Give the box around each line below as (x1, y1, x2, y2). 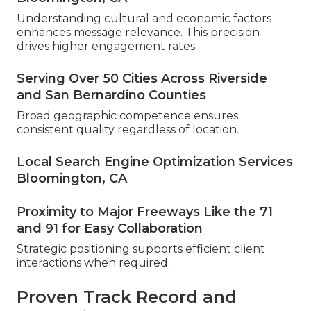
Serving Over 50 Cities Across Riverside (17, 71, 267, 87)
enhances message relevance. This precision (17, 26, 260, 40)
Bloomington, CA (17, 171, 127, 187)
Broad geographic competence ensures (17, 109, 238, 123)
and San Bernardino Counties (17, 87, 206, 103)
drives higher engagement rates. (17, 40, 197, 53)
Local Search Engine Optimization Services (17, 154, 293, 170)
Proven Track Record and (17, 287, 237, 308)
